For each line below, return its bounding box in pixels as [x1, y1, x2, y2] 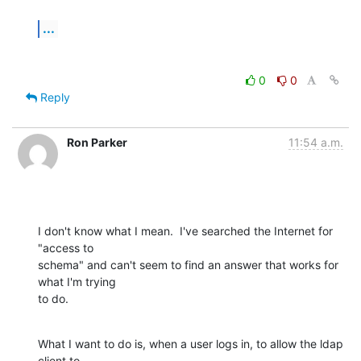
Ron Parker [67, 135, 127, 149]
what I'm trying [38, 274, 119, 288]
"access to [38, 240, 97, 255]
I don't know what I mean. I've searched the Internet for [38, 223, 333, 238]
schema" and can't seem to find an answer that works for [38, 257, 338, 272]
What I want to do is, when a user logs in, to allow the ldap [38, 336, 343, 351]
